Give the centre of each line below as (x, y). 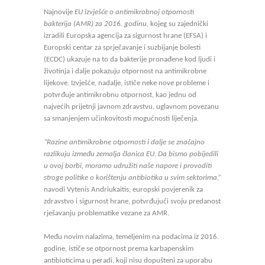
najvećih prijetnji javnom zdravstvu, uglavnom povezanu (131, 107)
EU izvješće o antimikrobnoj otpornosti (134, 12)
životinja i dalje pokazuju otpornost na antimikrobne (125, 71)
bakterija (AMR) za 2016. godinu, (96, 24)
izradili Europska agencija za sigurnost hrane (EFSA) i (125, 36)
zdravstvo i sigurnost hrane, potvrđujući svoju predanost (132, 201)
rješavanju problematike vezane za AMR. (106, 213)
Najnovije (59, 12)
